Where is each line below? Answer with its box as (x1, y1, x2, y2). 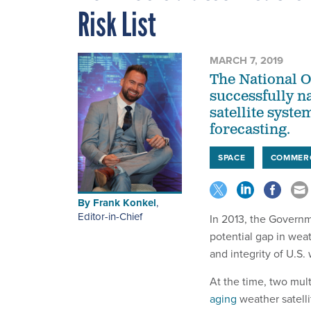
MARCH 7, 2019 (210, 52, 283, 68)
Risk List (78, 3, 156, 44)
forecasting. (210, 120, 290, 139)
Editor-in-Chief (78, 208, 142, 224)
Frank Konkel (93, 194, 156, 210)
